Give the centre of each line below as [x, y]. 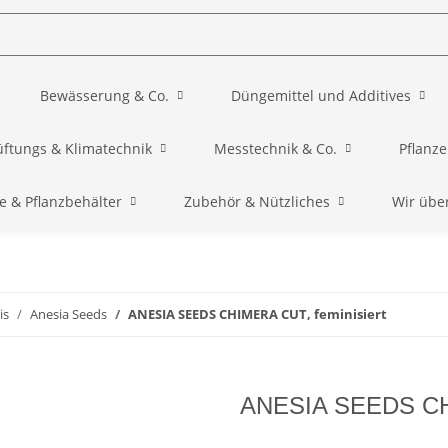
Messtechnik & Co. [275, 148]
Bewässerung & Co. [104, 95]
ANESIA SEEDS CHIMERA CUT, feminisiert [257, 314]
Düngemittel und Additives [320, 95]
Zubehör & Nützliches [256, 201]
